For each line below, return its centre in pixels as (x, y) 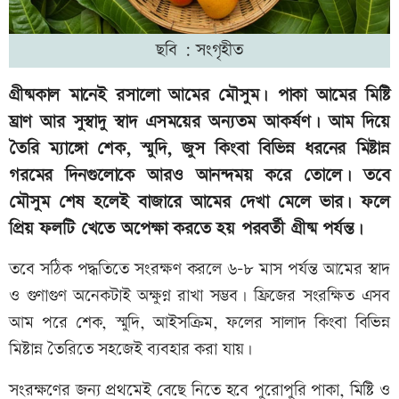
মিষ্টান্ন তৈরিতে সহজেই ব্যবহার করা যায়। (131, 349)
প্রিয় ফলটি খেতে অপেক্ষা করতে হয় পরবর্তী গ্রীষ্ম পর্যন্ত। (186, 228)
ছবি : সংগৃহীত (199, 50)
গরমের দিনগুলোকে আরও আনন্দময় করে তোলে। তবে (199, 175)
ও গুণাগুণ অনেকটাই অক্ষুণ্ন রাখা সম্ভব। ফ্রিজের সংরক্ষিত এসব (199, 296)
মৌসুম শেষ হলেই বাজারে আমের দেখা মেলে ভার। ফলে (199, 202)
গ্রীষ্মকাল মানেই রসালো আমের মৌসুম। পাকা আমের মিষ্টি (199, 95)
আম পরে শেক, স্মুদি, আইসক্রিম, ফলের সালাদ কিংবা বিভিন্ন (199, 322)
